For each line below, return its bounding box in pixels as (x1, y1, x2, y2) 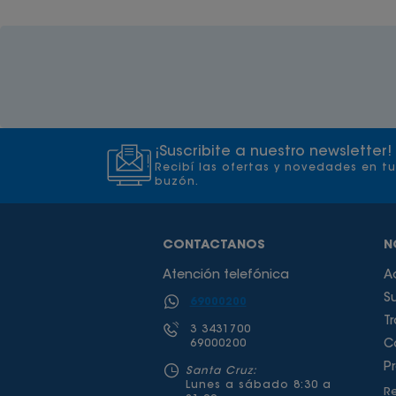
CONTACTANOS (162, 240, 265, 252)
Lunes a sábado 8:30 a (185, 380, 331, 391)
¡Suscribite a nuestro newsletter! (155, 144, 392, 159)
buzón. (155, 176, 199, 187)
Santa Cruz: (185, 366, 257, 377)
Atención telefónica (162, 270, 289, 282)
